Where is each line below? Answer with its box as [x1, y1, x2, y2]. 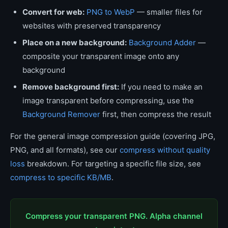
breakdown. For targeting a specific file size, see [25, 159, 201, 168]
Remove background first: [22, 82, 119, 92]
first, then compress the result [100, 109, 211, 119]
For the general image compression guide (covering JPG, [10, 131, 215, 141]
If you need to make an [119, 82, 203, 92]
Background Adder [129, 38, 196, 47]
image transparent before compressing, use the [22, 96, 194, 105]
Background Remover [22, 109, 100, 119]
